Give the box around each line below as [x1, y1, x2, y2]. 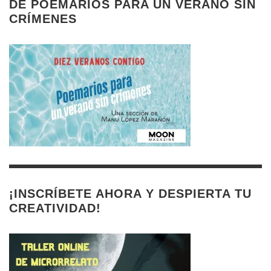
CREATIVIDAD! [9, 201, 101, 215]
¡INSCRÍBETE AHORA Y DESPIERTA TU [9, 186, 252, 200]
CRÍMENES [9, 11, 77, 25]
